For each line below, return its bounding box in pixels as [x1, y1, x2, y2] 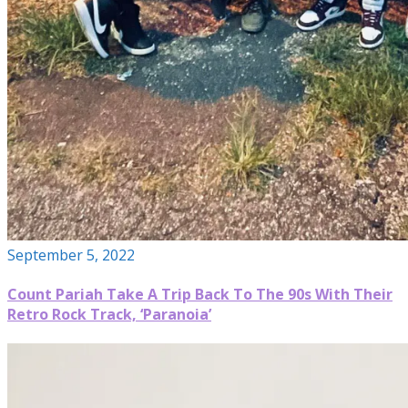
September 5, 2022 [7, 244, 135, 265]
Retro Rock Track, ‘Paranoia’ [7, 303, 211, 324]
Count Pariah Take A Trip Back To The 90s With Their [7, 283, 393, 304]
